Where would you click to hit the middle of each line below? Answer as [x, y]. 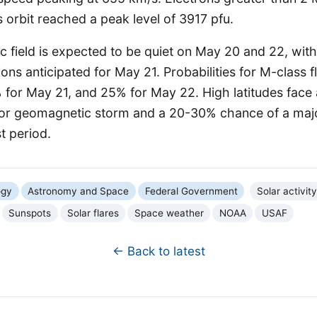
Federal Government [191, 191]
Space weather [169, 213]
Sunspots [30, 213]
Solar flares [93, 213]
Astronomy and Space [79, 191]
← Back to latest [158, 252]
